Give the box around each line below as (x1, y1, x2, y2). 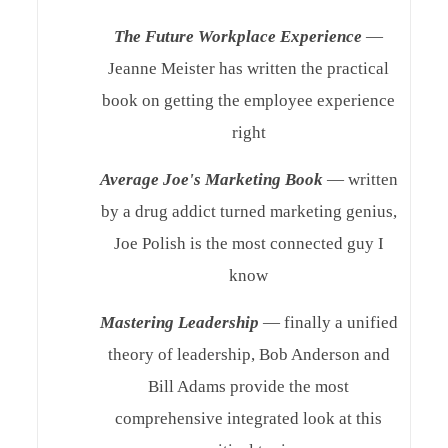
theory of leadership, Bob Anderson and (107, 345, 390, 364)
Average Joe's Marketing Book (99, 170, 323, 189)
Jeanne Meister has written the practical (108, 59, 390, 78)
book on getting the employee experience (102, 91, 396, 110)
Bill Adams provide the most (148, 377, 350, 396)
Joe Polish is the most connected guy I (113, 234, 384, 253)
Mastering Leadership (99, 313, 259, 332)
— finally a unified (258, 313, 398, 332)
